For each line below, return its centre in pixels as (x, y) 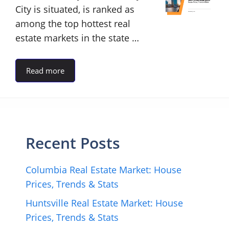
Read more (45, 71)
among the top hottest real (73, 24)
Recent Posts (73, 143)
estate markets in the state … (77, 38)
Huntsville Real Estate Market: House (104, 203)
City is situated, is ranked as (75, 9)
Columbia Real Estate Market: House (104, 170)
